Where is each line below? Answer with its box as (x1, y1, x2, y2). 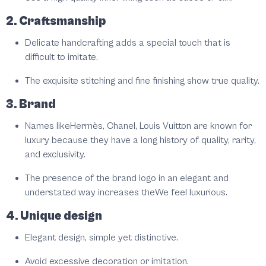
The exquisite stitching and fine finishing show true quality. (25, 75, 259, 87)
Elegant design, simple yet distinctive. (25, 232, 178, 243)
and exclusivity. (25, 149, 85, 160)
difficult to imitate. (25, 52, 98, 63)
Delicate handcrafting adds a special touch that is (25, 37, 230, 49)
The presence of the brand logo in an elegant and (25, 173, 229, 184)
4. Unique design (6, 209, 102, 224)
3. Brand (6, 97, 56, 112)
